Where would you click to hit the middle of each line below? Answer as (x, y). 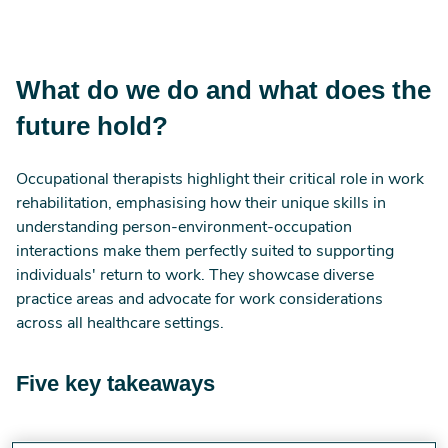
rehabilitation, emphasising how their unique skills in (201, 204)
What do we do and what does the (223, 90)
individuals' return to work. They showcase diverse (195, 276)
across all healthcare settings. (120, 324)
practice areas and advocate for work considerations (199, 300)
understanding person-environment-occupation (184, 228)
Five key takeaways (115, 383)
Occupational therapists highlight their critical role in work (220, 180)
